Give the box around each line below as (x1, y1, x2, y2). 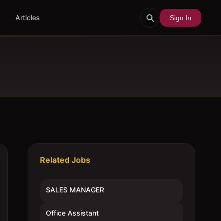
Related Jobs (40, 155, 90, 165)
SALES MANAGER (46, 185, 104, 194)
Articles (15, 13, 40, 22)
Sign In (169, 13, 191, 22)
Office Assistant (46, 209, 99, 217)
